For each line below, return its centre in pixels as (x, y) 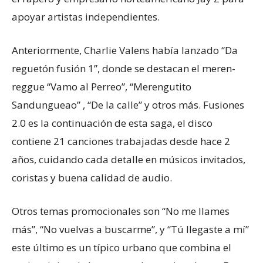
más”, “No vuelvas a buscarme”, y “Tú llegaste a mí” (130, 229)
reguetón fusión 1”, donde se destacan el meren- (124, 68)
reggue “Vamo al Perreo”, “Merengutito (102, 87)
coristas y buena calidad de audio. (92, 178)
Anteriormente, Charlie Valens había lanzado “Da (125, 50)
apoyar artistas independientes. (86, 17)
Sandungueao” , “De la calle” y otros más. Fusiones (128, 105)
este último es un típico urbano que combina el (122, 247)
